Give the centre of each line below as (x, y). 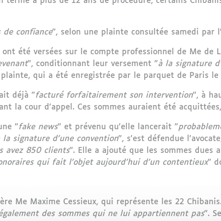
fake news (38, 127)
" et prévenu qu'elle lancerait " (118, 127)
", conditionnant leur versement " (93, 64)
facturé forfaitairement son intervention (114, 95)
